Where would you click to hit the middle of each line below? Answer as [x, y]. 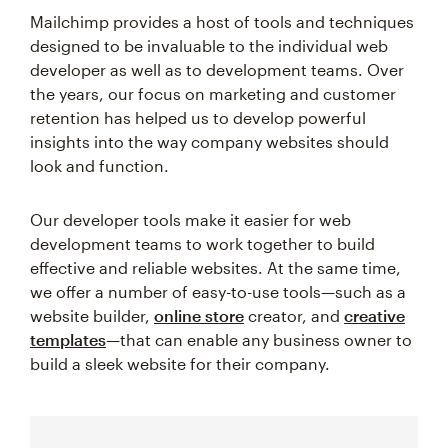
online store [199, 315]
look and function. [99, 165]
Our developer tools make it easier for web [190, 219]
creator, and [294, 315]
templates [68, 339]
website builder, [92, 315]
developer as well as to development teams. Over [217, 69]
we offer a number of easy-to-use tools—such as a [218, 291]
